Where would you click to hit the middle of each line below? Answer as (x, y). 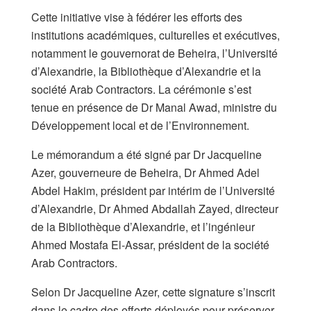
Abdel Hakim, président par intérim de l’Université (153, 191)
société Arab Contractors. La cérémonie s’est (141, 90)
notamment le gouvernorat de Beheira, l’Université (154, 53)
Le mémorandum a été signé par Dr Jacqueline (146, 155)
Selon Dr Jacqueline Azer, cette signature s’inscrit (153, 292)
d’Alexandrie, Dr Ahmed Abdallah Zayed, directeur (155, 209)
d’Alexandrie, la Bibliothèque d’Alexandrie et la (146, 72)
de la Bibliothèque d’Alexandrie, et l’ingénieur (143, 227)
